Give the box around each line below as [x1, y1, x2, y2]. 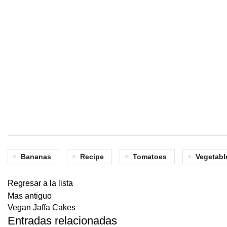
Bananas [21, 152, 51, 161]
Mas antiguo [8, 191, 52, 200]
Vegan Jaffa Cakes [8, 203, 75, 212]
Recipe [80, 152, 104, 161]
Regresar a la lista [8, 178, 73, 187]
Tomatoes [133, 152, 167, 161]
